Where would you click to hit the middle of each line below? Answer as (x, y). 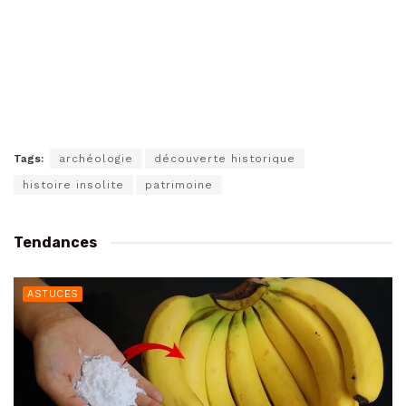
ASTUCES (53, 295)
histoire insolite (73, 185)
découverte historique (225, 159)
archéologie (96, 159)
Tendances (55, 243)
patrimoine (179, 185)
